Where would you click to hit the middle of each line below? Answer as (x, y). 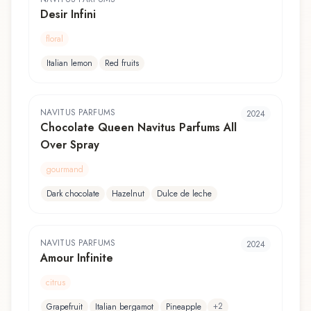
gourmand (65, 169)
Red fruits (122, 63)
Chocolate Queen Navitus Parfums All (138, 127)
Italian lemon (69, 63)
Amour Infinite (77, 258)
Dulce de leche (184, 193)
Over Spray (70, 144)
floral (54, 39)
